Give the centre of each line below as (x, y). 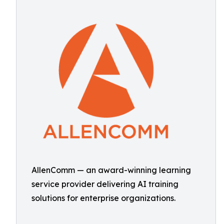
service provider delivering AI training (105, 184)
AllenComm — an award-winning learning (111, 170)
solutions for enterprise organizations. (103, 198)
